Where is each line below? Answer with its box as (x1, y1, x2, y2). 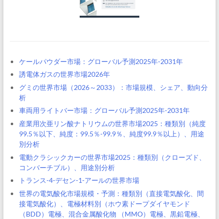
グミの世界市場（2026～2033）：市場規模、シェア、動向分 (19, 83, 208, 91)
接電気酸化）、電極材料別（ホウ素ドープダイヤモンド (19, 199, 190, 208)
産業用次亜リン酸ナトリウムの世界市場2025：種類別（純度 (19, 119, 206, 128)
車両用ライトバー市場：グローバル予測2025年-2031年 (19, 106, 190, 115)
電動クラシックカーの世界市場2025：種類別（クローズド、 (19, 153, 206, 161)
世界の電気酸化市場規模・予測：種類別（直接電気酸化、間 (19, 189, 204, 197)
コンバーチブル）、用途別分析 (19, 163, 115, 172)
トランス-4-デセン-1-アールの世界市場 (19, 176, 139, 185)
